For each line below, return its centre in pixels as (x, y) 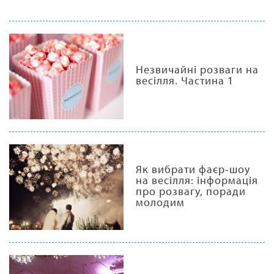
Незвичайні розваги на (197, 69)
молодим (160, 202)
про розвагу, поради (191, 191)
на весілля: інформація (197, 180)
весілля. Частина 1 (184, 80)
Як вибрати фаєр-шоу (193, 169)
